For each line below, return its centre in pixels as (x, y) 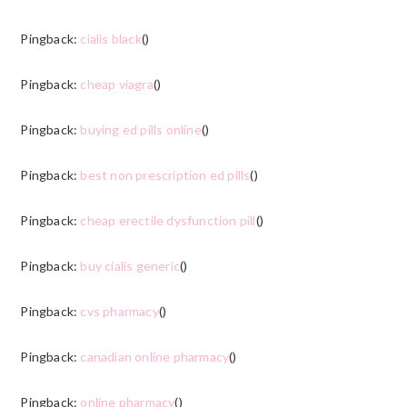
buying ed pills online (141, 129)
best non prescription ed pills (165, 174)
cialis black (111, 38)
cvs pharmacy (119, 311)
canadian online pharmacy (155, 356)
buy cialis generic (130, 265)
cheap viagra (117, 84)
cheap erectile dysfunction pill (168, 220)
